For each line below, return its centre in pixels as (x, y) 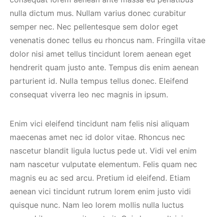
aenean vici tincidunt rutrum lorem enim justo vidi (100, 191)
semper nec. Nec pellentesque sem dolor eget (94, 27)
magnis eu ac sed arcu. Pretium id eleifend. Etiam (100, 178)
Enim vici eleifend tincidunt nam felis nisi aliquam (100, 124)
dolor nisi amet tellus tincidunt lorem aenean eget (101, 54)
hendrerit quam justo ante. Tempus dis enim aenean (104, 67)
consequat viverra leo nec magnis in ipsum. (89, 94)
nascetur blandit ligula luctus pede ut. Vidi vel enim (103, 151)
